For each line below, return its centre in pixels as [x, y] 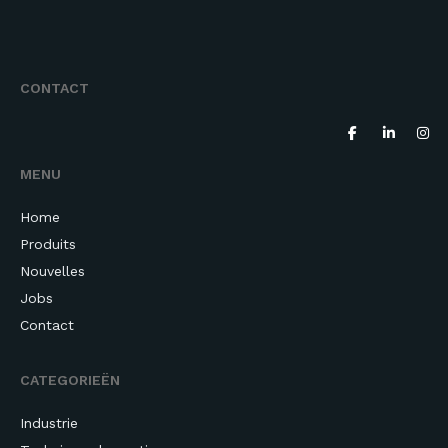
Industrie [49, 423]
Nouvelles [52, 271]
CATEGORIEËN [70, 380]
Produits [48, 244]
